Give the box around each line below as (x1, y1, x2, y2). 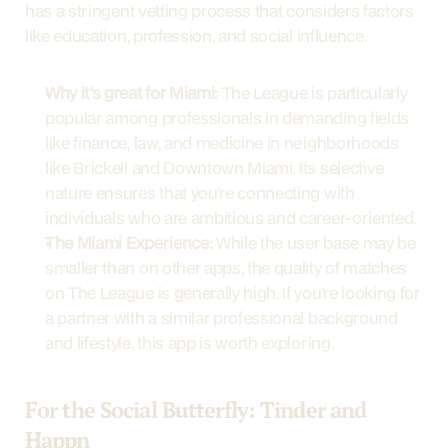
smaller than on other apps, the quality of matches (45, 256, 407, 279)
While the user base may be (212, 231, 416, 254)
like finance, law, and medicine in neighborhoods (45, 131, 399, 154)
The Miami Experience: (45, 231, 213, 254)
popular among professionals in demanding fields (45, 106, 409, 129)
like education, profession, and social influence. (25, 24, 367, 47)
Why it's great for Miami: (45, 81, 218, 104)
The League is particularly (218, 81, 408, 104)
